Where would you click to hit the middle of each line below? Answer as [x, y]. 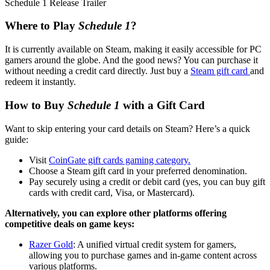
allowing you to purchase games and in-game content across [143, 255]
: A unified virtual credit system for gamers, [155, 244]
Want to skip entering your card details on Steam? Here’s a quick [127, 128]
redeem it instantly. [40, 82]
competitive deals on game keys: [70, 224]
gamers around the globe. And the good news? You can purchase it [131, 60]
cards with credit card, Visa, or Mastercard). [112, 192]
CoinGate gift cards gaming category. [120, 160]
